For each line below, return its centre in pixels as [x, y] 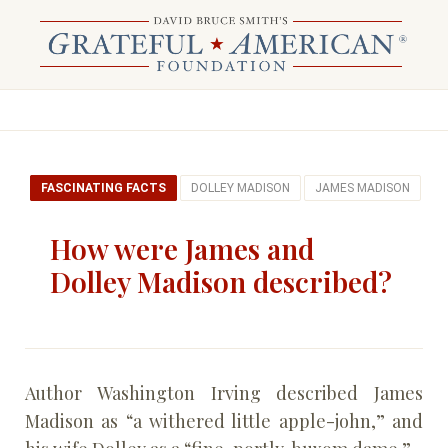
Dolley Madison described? [221, 281]
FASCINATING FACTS [103, 188]
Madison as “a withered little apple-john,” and [224, 421]
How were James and [182, 248]
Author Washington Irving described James [224, 393]
